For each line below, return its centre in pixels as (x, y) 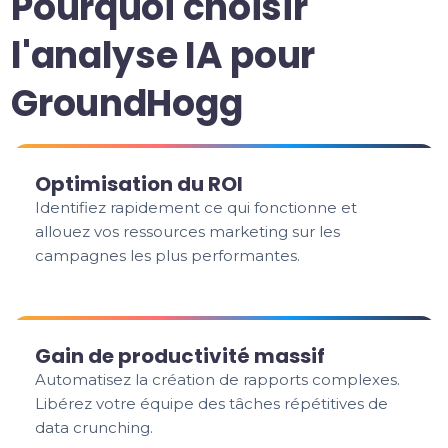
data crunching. (94, 427)
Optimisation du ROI (139, 184)
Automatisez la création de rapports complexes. (218, 379)
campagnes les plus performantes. (168, 255)
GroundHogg (127, 103)
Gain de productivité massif (180, 356)
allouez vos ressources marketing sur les (188, 231)
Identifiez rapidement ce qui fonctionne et (196, 207)
